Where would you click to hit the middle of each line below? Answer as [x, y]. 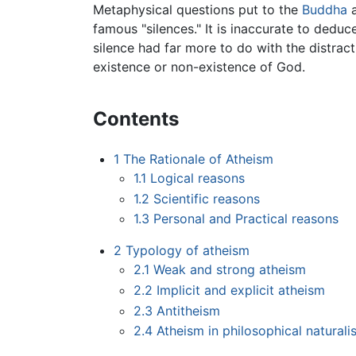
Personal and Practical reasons [246, 219]
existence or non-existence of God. [199, 67]
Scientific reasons [207, 198]
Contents [136, 119]
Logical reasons [198, 178]
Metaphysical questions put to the [197, 10]
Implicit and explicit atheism [241, 290]
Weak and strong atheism [230, 270]
